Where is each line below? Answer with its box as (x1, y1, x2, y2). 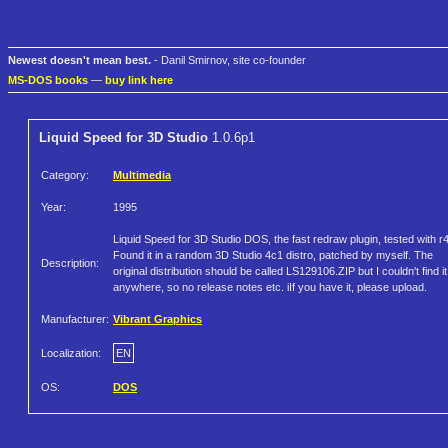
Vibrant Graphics (113, 313, 202, 326)
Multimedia (113, 169, 171, 182)
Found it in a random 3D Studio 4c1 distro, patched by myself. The (113, 249, 433, 262)
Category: (41, 169, 89, 182)
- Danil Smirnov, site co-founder (151, 54, 306, 67)
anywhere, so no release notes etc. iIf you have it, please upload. (113, 281, 427, 294)
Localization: (41, 347, 101, 360)
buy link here (105, 74, 173, 87)
